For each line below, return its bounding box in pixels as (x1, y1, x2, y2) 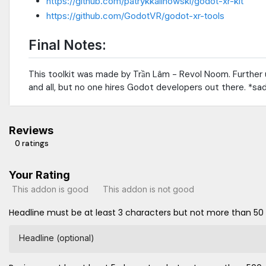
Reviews (9, 124, 53, 137)
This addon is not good (103, 183, 194, 194)
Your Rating (9, 169, 70, 182)
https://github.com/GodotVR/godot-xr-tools (46, 10, 224, 22)
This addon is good (12, 183, 88, 194)
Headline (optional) (19, 233, 94, 243)
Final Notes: (28, 37, 106, 53)
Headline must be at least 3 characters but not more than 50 (9, 207, 264, 219)
